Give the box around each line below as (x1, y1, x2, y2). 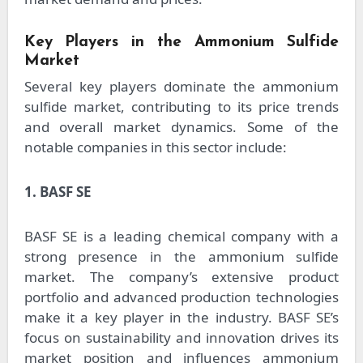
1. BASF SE (23, 181, 92, 201)
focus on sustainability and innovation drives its (23, 327, 340, 347)
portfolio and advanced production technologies (23, 287, 340, 306)
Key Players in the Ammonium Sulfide (23, 35, 340, 51)
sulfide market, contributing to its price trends (23, 96, 340, 116)
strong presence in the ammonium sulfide (23, 246, 340, 266)
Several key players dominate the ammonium (23, 76, 340, 96)
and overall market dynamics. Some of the (23, 117, 340, 136)
